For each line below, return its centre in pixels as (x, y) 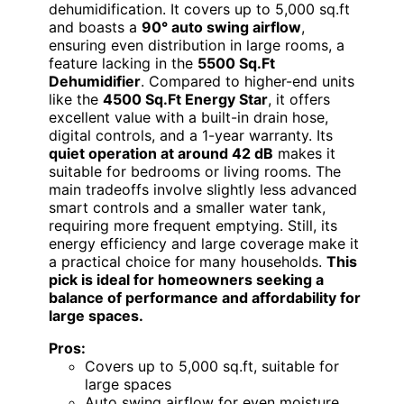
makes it (304, 154)
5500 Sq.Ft (236, 64)
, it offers (299, 100)
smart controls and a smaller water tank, (187, 208)
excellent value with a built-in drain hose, (188, 118)
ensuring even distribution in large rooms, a (197, 46)
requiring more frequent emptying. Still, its (193, 226)
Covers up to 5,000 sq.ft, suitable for (212, 367)
